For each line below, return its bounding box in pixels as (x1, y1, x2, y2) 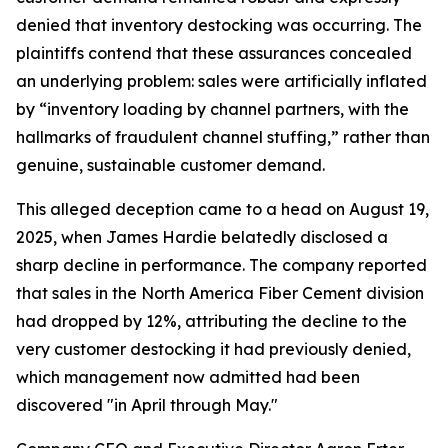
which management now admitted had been (16, 367, 360, 387)
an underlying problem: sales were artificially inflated (16, 71, 427, 91)
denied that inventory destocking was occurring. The (16, 15, 422, 35)
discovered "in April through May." (16, 395, 278, 415)
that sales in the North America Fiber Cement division (16, 283, 424, 303)
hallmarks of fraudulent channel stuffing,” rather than (16, 127, 430, 147)
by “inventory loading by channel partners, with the (16, 99, 409, 119)
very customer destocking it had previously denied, (16, 339, 411, 359)
